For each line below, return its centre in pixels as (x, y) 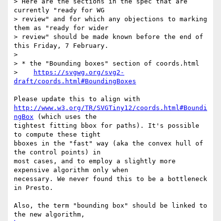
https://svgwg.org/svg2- (79, 73)
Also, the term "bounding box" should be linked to (110, 206)
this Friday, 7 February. (61, 46)
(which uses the (69, 117)
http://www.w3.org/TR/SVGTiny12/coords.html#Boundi (110, 108)
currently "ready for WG (63, 10)
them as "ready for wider (65, 28)
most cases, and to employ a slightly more (95, 161)
